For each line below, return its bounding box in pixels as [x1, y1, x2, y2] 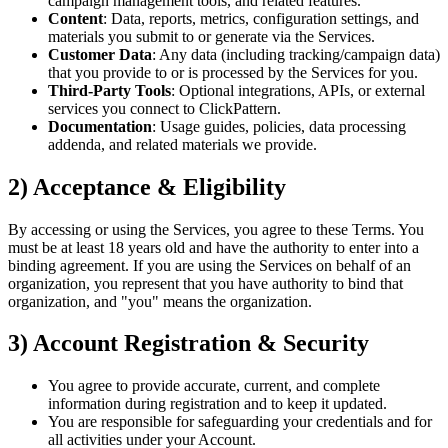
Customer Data [48, 45, 152, 63]
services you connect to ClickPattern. [48, 99, 281, 117]
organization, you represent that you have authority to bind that [8, 274, 403, 292]
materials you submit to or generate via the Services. [48, 27, 375, 45]
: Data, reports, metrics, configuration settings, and [103, 9, 419, 27]
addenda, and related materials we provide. [48, 135, 317, 153]
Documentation [48, 117, 152, 135]
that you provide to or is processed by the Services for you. [48, 63, 418, 81]
